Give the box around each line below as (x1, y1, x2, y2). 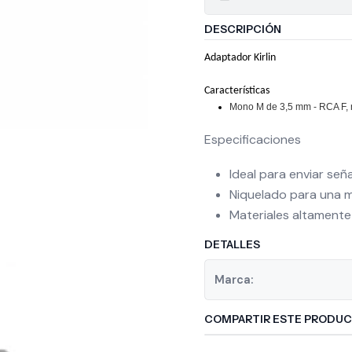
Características (204, 85, 269, 97)
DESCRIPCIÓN (204, 23, 281, 35)
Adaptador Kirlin (204, 52, 276, 64)
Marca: (214, 273, 253, 287)
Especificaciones (204, 131, 301, 148)
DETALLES (204, 238, 260, 251)
